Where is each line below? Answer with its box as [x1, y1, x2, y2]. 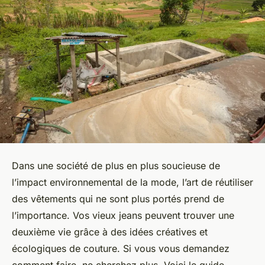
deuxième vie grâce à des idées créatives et [12, 226, 208, 238]
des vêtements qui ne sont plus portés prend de [12, 193, 224, 205]
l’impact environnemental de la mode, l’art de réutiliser [12, 176, 253, 189]
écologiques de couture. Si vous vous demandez [12, 243, 230, 255]
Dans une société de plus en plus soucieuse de [12, 160, 220, 172]
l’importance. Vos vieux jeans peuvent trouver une [12, 209, 234, 222]
